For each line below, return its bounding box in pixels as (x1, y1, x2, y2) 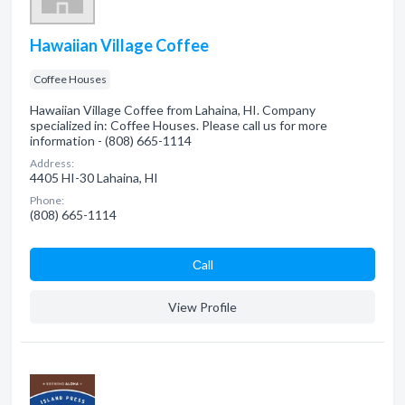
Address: (30, 156, 74, 170)
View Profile (168, 299, 237, 315)
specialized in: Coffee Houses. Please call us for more (30, 118, 327, 133)
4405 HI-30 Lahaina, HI (30, 170, 158, 185)
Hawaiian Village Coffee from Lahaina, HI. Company (30, 102, 316, 118)
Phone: (30, 193, 64, 207)
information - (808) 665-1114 (30, 133, 192, 148)
